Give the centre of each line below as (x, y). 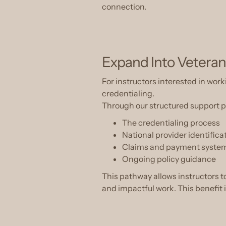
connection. (124, 7)
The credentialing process (171, 123)
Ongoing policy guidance (169, 159)
